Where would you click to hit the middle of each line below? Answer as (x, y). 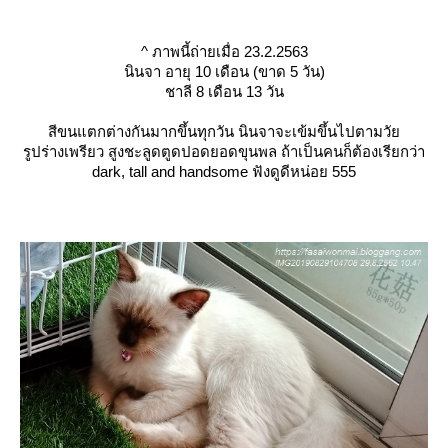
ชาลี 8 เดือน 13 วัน (224, 92)
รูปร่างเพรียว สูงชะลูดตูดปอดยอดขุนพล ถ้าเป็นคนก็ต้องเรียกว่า (224, 152)
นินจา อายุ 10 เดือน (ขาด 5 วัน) (224, 72)
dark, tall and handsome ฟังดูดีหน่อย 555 (224, 172)
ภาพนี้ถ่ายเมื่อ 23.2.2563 (227, 52)
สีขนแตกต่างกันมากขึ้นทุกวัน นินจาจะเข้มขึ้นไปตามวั (224, 132)
